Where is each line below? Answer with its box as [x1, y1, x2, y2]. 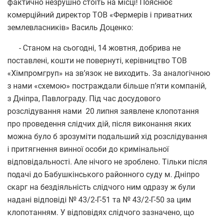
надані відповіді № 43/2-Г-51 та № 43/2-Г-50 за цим [7, 195, 191, 204]
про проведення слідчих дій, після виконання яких [7, 119, 191, 128]
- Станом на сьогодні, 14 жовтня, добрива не [7, 43, 181, 53]
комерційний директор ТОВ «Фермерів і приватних [7, 10, 192, 19]
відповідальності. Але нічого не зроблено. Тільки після [7, 157, 207, 166]
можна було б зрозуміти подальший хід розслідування [7, 131, 207, 141]
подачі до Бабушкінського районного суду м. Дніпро [7, 169, 200, 179]
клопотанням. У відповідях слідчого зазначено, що [7, 207, 194, 217]
